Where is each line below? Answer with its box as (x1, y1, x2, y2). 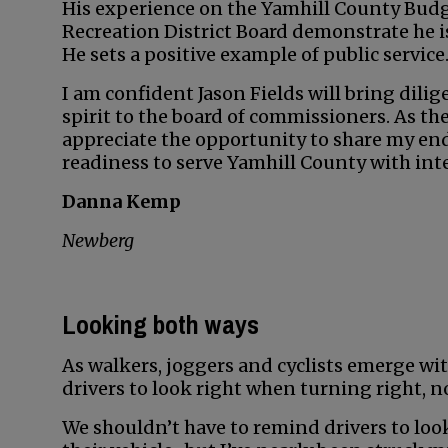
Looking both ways (62, 307, 259, 342)
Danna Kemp (62, 190, 181, 213)
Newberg (62, 229, 134, 252)
